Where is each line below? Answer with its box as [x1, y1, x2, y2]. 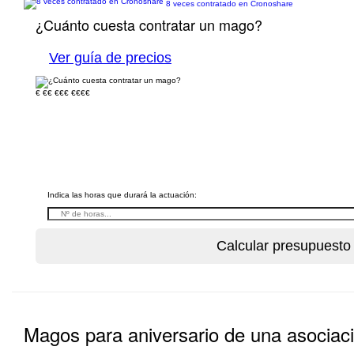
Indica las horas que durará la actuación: [47, 190, 197, 199]
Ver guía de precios [49, 50, 171, 66]
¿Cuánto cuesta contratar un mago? [36, 14, 262, 35]
